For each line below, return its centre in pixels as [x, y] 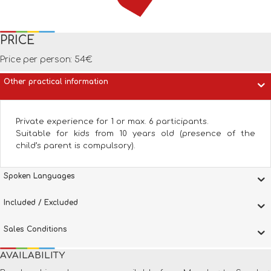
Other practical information [56, 81]
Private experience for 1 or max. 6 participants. [112, 121]
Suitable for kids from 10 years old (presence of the [135, 133]
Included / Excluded [41, 202]
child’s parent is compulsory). [76, 145]
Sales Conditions [35, 229]
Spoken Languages [39, 176]
